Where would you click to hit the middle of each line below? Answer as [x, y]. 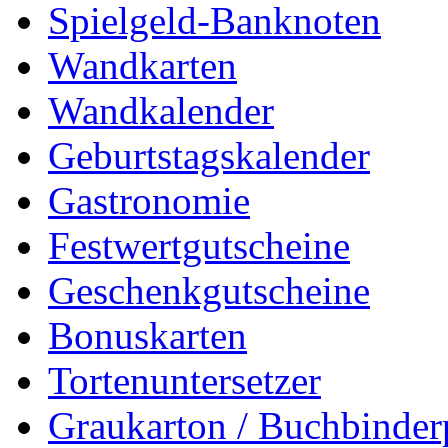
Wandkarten [142, 65]
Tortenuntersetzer [184, 380]
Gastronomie [149, 200]
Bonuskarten [147, 335]
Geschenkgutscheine [209, 290]
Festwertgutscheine [199, 245]
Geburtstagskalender [209, 155]
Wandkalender [161, 110]
